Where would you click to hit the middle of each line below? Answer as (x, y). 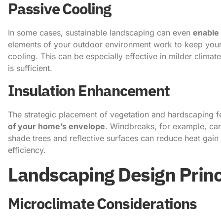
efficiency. (27, 150)
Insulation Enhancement (89, 91)
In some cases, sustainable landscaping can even (100, 32)
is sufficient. (30, 68)
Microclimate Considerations (102, 203)
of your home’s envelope (56, 127)
